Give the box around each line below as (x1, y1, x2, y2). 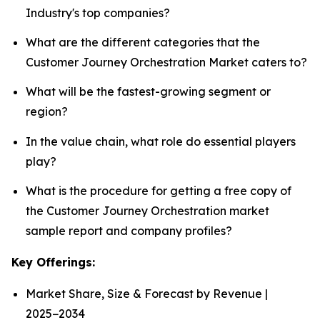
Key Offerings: (11, 254, 95, 269)
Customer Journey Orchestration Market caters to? (26, 54, 307, 69)
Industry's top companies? (26, 5, 170, 20)
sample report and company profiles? (26, 223, 232, 238)
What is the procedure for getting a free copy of (26, 183, 291, 198)
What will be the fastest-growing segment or (26, 84, 271, 99)
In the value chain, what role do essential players (26, 134, 296, 149)
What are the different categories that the (26, 34, 260, 49)
